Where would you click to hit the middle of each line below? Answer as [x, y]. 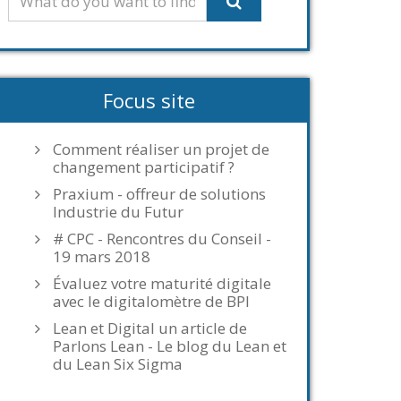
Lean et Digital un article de [150, 328]
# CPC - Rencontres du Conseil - [162, 239]
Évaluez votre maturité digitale [162, 283]
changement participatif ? [144, 167]
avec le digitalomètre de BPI [151, 301]
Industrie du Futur [118, 212]
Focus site [149, 100]
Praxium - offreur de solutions [159, 194]
